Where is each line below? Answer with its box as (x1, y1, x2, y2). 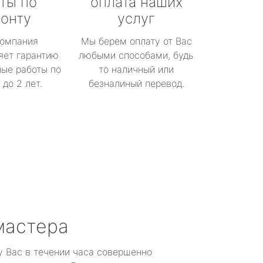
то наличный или (99, 63, 174, 75)
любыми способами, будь (79, 49, 194, 61)
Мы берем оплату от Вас (80, 35, 192, 47)
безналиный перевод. (88, 77, 184, 89)
